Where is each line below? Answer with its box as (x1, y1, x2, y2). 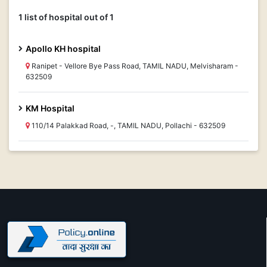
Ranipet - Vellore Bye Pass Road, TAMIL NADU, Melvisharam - (30, 61, 238, 70)
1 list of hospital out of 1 (18, 12, 114, 22)
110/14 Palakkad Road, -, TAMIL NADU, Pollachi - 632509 (30, 121, 225, 130)
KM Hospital (26, 103, 74, 113)
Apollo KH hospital (26, 44, 101, 54)
